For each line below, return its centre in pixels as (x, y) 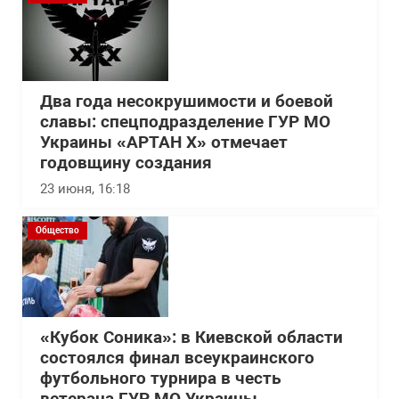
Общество (57, 230)
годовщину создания (126, 163)
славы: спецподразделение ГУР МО (185, 122)
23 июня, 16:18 (85, 189)
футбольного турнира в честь (161, 379)
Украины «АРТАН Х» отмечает (164, 142)
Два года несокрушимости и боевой (187, 102)
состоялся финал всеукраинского (177, 358)
